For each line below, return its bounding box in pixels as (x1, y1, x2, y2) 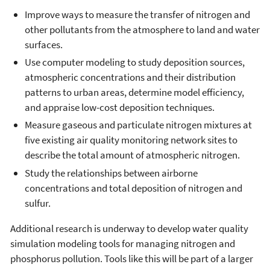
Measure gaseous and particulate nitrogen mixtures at (25, 118, 252, 132)
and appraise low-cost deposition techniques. (25, 101, 215, 114)
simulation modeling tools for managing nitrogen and (10, 236, 235, 250)
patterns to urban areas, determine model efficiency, (25, 86, 244, 99)
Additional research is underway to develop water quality (10, 221, 248, 235)
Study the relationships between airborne (25, 166, 198, 180)
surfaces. (25, 37, 63, 51)
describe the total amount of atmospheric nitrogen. (25, 148, 240, 162)
